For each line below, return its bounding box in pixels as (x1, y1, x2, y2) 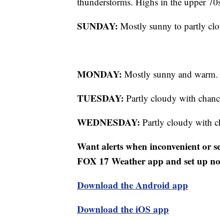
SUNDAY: (77, 19, 118, 33)
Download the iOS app (77, 202, 169, 216)
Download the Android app (77, 178, 188, 192)
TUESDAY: (77, 91, 124, 105)
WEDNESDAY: (77, 115, 140, 129)
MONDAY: (77, 67, 122, 81)
